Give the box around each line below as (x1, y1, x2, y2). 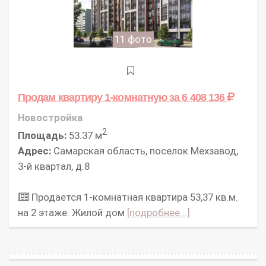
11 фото (114, 33, 152, 46)
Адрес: (18, 144, 51, 157)
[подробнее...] (127, 206, 190, 218)
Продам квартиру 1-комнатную (18, 91, 170, 104)
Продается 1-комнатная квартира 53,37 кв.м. (29, 191, 238, 203)
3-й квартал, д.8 (18, 160, 90, 172)
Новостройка (18, 112, 83, 124)
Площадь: (18, 129, 66, 141)
